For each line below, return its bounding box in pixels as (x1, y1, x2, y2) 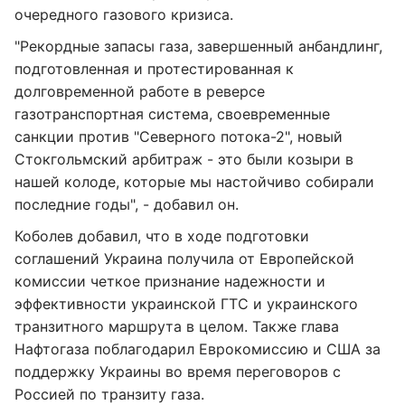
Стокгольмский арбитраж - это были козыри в (14, 150, 353, 168)
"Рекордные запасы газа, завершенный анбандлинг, (14, 37, 382, 55)
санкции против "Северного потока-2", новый (14, 127, 343, 146)
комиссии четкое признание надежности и (14, 272, 325, 290)
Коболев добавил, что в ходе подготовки (14, 227, 309, 245)
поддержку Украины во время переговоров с (14, 363, 341, 381)
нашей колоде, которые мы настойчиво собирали (14, 173, 374, 191)
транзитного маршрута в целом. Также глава (14, 317, 339, 335)
